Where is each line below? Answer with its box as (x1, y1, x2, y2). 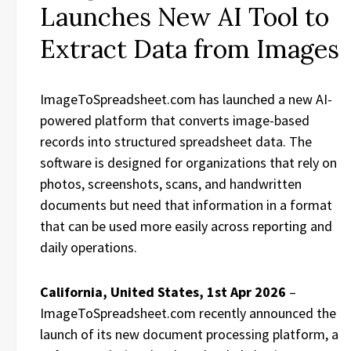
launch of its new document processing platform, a (40, 325, 338, 343)
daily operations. (40, 238, 137, 256)
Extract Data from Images (40, 33, 339, 65)
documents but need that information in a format (40, 196, 332, 214)
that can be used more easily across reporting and (40, 217, 332, 235)
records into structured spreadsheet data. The (40, 132, 312, 150)
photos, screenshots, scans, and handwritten (40, 175, 302, 193)
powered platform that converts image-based (40, 111, 309, 129)
